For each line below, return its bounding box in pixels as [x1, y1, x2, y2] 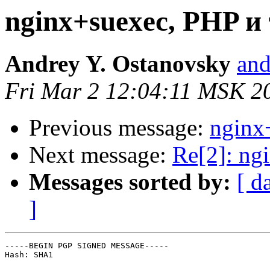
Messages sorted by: [29, 169, 231, 195]
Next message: [29, 142, 172, 168]
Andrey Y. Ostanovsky [5, 51, 231, 77]
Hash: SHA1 [5, 250, 53, 260]
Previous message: [29, 115, 210, 141]
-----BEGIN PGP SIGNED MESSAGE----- [5, 241, 169, 251]
